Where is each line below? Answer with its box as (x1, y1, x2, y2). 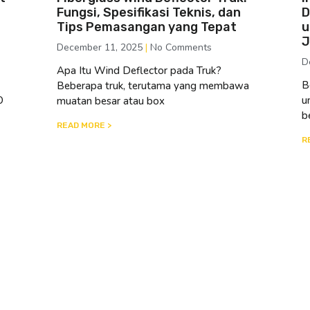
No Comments (147, 40, 212, 54)
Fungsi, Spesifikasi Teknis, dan (57, 4, 241, 20)
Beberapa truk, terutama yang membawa (57, 78, 250, 93)
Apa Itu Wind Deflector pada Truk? (57, 63, 222, 77)
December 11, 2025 (57, 40, 146, 54)
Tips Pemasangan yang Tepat (57, 19, 237, 35)
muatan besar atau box (57, 93, 165, 108)
